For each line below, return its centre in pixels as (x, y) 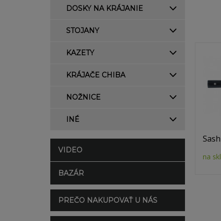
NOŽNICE (83, 97)
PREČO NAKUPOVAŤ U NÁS (108, 200)
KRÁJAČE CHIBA (96, 75)
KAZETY (80, 53)
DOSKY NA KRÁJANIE (105, 8)
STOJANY (83, 31)
